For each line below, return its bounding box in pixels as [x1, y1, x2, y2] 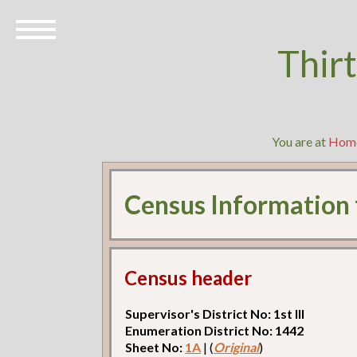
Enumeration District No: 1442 [125, 322, 304, 338]
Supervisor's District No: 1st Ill [125, 305, 305, 321]
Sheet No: [125, 339, 186, 355]
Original [214, 339, 260, 355]
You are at [271, 134, 328, 149]
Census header [124, 265, 253, 289]
